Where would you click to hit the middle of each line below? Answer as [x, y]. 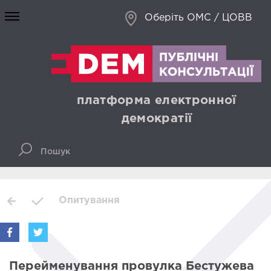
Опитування [90, 201]
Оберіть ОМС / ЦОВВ [198, 18]
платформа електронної [157, 101]
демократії [157, 119]
